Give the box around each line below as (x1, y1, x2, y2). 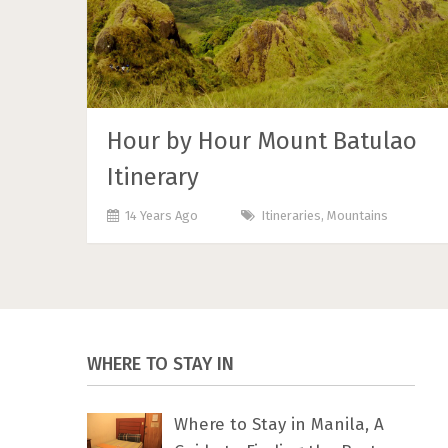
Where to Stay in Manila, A (174, 413, 384, 435)
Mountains (327, 207, 388, 223)
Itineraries (261, 207, 321, 223)
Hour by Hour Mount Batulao (107, 126, 417, 155)
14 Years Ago (125, 207, 198, 223)
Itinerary (107, 162, 199, 191)
